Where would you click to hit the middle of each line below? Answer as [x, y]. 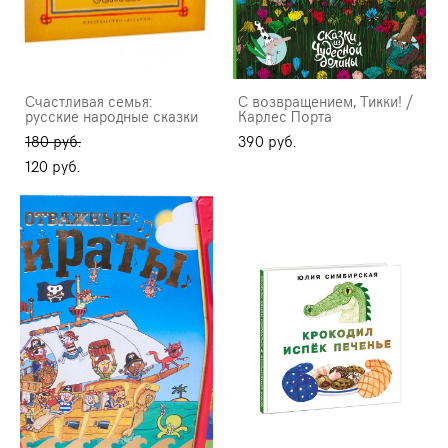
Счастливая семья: [88, 101]
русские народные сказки [111, 116]
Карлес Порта [285, 116]
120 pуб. [52, 166]
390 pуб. [267, 141]
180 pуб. [53, 141]
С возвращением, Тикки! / [325, 101]
